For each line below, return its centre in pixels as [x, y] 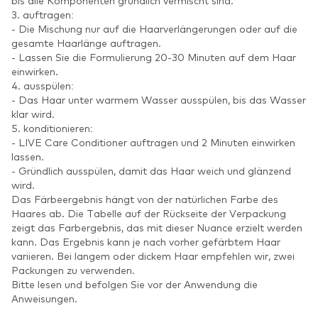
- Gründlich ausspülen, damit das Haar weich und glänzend [151, 171]
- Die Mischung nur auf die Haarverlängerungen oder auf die [154, 29]
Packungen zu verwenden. [73, 270]
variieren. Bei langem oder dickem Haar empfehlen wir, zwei [153, 256]
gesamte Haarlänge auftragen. [86, 43]
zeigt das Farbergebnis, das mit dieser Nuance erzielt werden [157, 227]
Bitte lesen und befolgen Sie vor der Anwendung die [135, 284]
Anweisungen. [44, 298]
